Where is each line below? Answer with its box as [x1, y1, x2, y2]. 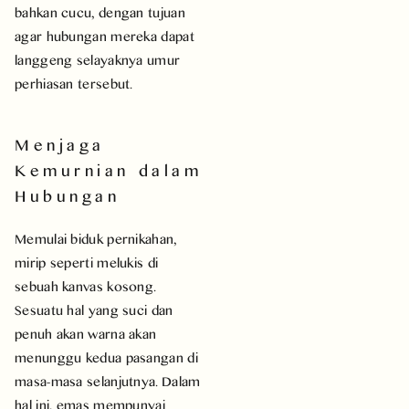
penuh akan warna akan [15, 322, 157, 344]
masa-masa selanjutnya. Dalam [15, 370, 201, 392]
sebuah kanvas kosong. [15, 275, 156, 297]
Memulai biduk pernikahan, [15, 227, 177, 249]
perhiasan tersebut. [15, 72, 133, 94]
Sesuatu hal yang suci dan [15, 299, 173, 320]
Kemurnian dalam [15, 157, 203, 183]
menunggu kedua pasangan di [15, 346, 198, 368]
